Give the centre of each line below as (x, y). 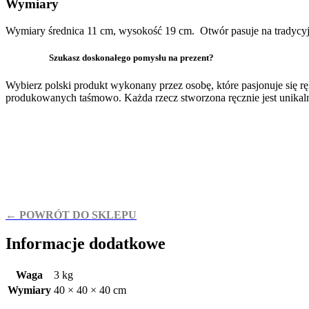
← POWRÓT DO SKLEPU (71, 215)
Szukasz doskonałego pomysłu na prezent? (110, 58)
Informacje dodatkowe (86, 244)
